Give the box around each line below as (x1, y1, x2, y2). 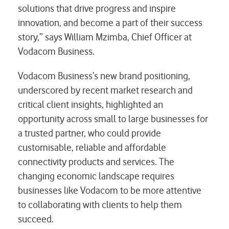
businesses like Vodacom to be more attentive (18, 184, 201, 196)
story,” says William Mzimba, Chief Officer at (18, 31, 192, 43)
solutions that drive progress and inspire (18, 2, 176, 14)
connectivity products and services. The (18, 155, 174, 168)
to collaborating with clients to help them (18, 198, 182, 211)
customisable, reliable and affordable (18, 141, 166, 153)
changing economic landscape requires (18, 170, 174, 182)
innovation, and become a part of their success (18, 16, 202, 29)
